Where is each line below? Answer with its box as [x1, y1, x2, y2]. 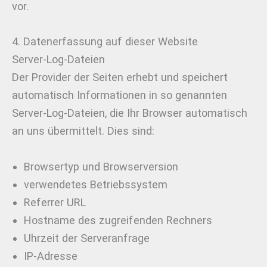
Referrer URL [24, 195, 86, 209]
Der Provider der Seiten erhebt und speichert [12, 71, 228, 84]
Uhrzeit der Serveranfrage [24, 231, 150, 244]
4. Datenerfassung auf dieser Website [12, 35, 198, 48]
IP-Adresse [24, 249, 77, 262]
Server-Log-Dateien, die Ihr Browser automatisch [12, 107, 247, 120]
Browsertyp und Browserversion [24, 160, 178, 173]
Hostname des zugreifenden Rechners [24, 213, 212, 226]
